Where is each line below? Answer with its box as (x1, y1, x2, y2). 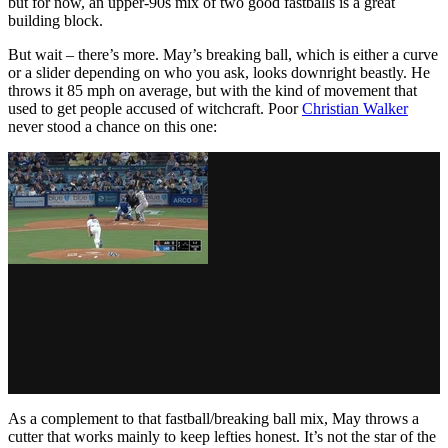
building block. (8, 11, 103, 29)
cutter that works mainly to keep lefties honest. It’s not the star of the (8, 427, 436, 445)
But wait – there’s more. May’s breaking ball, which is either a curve (8, 45, 438, 63)
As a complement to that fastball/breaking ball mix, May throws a (8, 409, 419, 427)
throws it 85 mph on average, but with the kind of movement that (8, 81, 417, 99)
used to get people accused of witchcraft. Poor (8, 99, 302, 117)
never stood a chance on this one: (8, 117, 217, 135)
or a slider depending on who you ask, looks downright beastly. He (8, 63, 430, 81)
